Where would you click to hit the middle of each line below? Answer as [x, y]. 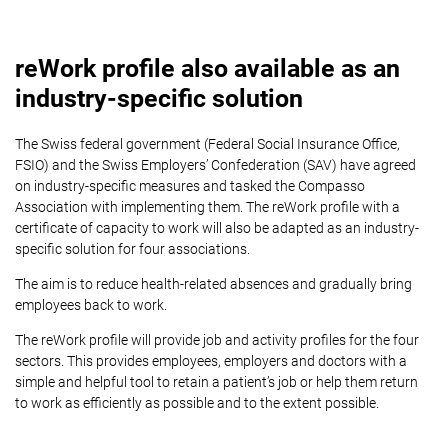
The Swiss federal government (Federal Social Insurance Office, [207, 144]
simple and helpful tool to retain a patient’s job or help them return [216, 382]
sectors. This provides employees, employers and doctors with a [211, 361]
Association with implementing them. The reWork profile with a [207, 207]
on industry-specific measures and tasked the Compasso [190, 186]
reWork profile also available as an [207, 68]
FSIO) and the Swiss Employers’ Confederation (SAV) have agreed [215, 165]
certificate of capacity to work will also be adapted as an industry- [217, 228]
